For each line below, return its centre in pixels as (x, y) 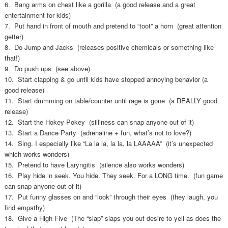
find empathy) (24, 207)
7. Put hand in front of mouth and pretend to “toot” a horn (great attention (113, 25)
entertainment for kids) (37, 15)
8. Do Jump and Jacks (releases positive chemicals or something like (109, 47)
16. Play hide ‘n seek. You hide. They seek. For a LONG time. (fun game (113, 175)
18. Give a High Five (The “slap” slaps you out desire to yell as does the (112, 218)
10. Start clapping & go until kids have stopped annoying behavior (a (106, 79)
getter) (14, 36)
